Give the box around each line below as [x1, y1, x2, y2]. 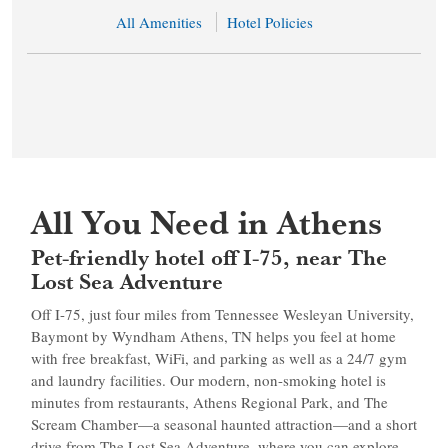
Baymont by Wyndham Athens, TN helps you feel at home [30, 326, 396, 346]
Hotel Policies [226, 12, 313, 32]
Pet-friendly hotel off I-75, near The [30, 241, 387, 273]
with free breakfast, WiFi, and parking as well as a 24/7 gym [30, 348, 407, 368]
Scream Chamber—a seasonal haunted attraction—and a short [30, 414, 417, 434]
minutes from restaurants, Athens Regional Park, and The [30, 392, 388, 412]
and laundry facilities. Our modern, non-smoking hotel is [30, 370, 386, 390]
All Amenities [115, 12, 202, 32]
